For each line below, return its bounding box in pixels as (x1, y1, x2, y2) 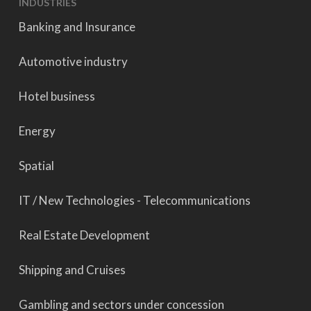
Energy (18, 124, 56, 138)
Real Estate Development (18, 228, 150, 242)
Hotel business (18, 89, 95, 103)
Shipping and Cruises (18, 262, 126, 277)
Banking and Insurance (18, 19, 135, 34)
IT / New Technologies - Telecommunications (18, 193, 251, 208)
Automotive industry (18, 54, 128, 69)
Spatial (18, 158, 54, 173)
